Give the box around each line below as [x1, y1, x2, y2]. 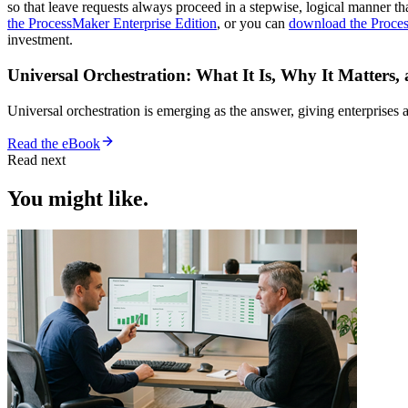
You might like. [7, 186, 148, 210]
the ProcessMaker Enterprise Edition [7, 15, 217, 32]
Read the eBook [7, 135, 100, 151]
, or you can [217, 15, 289, 32]
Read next [7, 151, 66, 168]
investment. [7, 32, 73, 48]
